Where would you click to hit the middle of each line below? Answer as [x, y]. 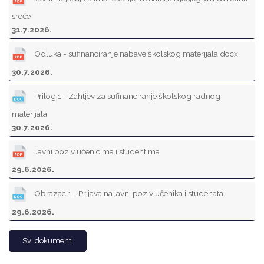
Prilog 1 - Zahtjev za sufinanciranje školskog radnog [126, 96]
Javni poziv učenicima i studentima [96, 152]
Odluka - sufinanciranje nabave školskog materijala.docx [135, 54]
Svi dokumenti [48, 240]
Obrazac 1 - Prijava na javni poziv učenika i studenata [128, 194]
